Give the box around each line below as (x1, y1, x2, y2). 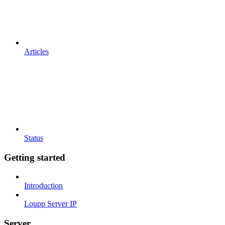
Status (24, 133, 43, 142)
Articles (24, 47, 49, 56)
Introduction (24, 181, 63, 190)
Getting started (4, 152, 65, 163)
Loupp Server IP (24, 199, 77, 208)
